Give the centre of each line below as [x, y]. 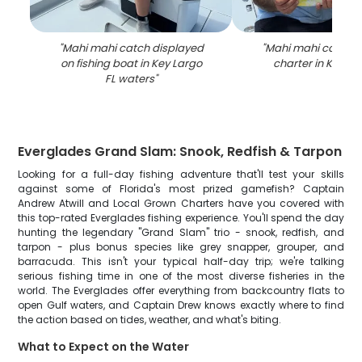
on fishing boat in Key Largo [131, 63]
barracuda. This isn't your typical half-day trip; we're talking [181, 261]
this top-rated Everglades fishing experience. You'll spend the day [181, 218]
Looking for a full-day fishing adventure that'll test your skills [181, 174]
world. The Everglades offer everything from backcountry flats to [181, 290]
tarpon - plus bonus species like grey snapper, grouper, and [181, 247]
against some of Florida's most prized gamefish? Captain [181, 189]
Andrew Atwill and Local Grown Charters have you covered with [181, 203]
